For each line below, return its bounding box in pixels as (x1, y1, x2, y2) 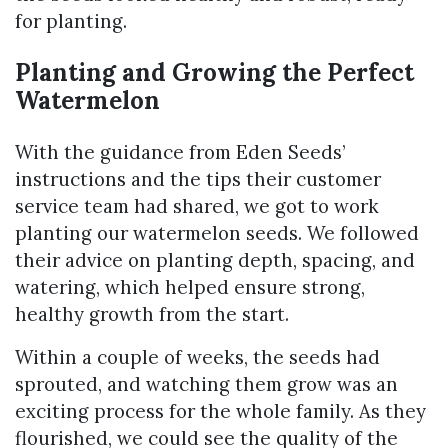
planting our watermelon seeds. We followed (15, 221, 419, 246)
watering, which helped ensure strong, (15, 275, 365, 300)
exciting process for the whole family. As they (15, 399, 426, 424)
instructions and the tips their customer (15, 167, 381, 192)
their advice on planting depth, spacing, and (15, 248, 415, 273)
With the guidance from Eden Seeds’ (15, 140, 345, 165)
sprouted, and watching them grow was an (15, 372, 398, 397)
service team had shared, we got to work (15, 194, 379, 219)
